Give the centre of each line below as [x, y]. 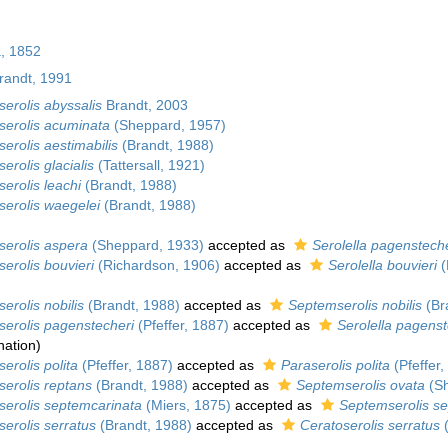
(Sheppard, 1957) [167, 125]
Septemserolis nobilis [354, 305]
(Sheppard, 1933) [145, 245]
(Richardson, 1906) [156, 265]
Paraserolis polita [335, 365]
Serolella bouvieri [382, 265]
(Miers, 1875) [186, 405]
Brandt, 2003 [144, 105]
